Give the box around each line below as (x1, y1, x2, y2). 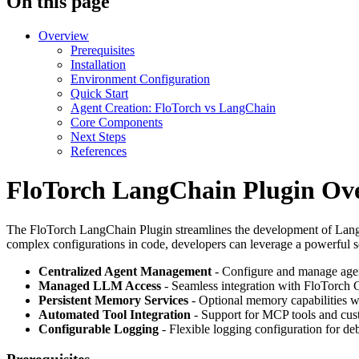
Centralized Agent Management (38, 264, 212, 278)
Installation (71, 57, 126, 71)
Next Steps (71, 129, 126, 143)
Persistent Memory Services (38, 292, 188, 307)
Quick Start (71, 86, 128, 100)
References (71, 143, 127, 158)
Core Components (71, 115, 163, 129)
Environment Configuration (71, 71, 210, 86)
